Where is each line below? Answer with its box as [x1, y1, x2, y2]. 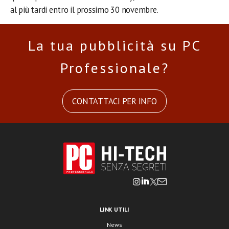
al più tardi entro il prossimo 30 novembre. [10, 4, 158, 15]
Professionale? [60, 58, 169, 77]
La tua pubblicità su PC [28, 36, 201, 55]
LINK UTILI [100, 205, 129, 213]
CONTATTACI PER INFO [72, 96, 157, 107]
